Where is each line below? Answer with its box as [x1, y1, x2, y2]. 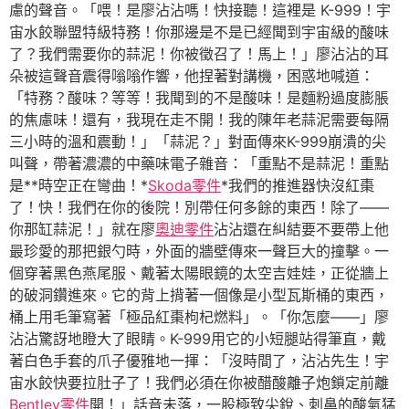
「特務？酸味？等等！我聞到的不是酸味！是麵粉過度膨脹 [9, 89, 389, 107]
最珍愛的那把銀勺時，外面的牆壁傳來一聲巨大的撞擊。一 [9, 242, 389, 260]
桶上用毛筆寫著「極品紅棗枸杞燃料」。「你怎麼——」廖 [9, 308, 389, 326]
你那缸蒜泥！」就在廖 [9, 220, 155, 238]
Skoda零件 [148, 176, 221, 194]
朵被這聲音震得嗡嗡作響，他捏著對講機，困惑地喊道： [9, 67, 374, 85]
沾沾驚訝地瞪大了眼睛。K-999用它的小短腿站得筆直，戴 [9, 330, 386, 348]
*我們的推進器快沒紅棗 [221, 176, 374, 194]
